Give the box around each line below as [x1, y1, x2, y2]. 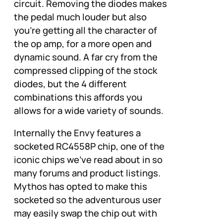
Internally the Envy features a [14, 126, 141, 140]
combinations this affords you [14, 91, 142, 104]
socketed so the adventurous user [14, 193, 162, 207]
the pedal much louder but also [14, 10, 147, 24]
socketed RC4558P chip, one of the [14, 140, 165, 153]
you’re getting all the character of [14, 24, 157, 37]
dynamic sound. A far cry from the [14, 51, 158, 64]
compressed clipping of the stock [14, 64, 157, 77]
